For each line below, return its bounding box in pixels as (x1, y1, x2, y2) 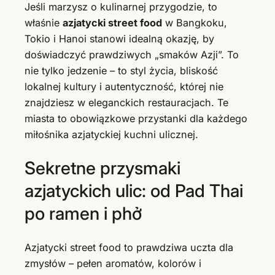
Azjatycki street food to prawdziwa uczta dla (25, 241, 233, 254)
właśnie (25, 16, 63, 29)
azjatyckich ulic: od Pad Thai (25, 180, 243, 202)
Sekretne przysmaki (25, 157, 180, 179)
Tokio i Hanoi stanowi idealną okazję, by (25, 32, 214, 45)
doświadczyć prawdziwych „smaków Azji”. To (25, 48, 239, 61)
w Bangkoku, (162, 16, 227, 29)
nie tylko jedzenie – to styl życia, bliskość (25, 64, 218, 77)
